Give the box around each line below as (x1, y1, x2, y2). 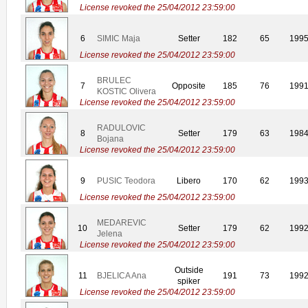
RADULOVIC (97, 123, 146, 133)
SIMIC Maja (97, 34, 140, 44)
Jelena (97, 229, 122, 239)
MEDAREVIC (97, 218, 146, 228)
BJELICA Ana (97, 271, 146, 281)
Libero (177, 176, 201, 186)
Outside (174, 265, 203, 276)
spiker (177, 276, 200, 287)
